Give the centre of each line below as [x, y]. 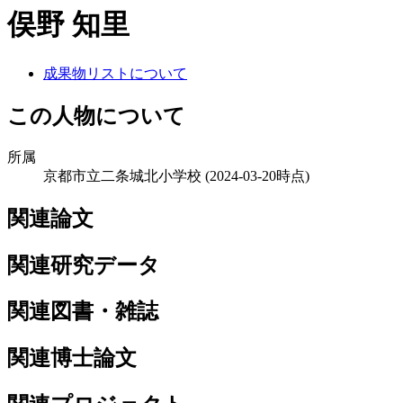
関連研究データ [84, 265]
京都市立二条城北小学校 [122, 175]
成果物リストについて [115, 73]
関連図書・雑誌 [83, 312]
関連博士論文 [72, 358]
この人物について [96, 116]
